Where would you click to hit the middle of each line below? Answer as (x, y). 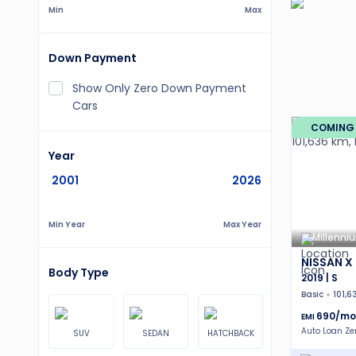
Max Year (242, 224)
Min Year (67, 224)
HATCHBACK (230, 333)
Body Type (79, 273)
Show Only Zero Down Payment (159, 88)
